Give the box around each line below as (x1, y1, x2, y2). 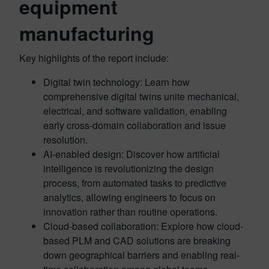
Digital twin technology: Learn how (43, 74, 190, 89)
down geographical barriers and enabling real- (43, 247, 240, 262)
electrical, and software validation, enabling (43, 103, 227, 118)
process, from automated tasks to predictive (43, 175, 226, 190)
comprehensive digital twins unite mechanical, (43, 89, 239, 103)
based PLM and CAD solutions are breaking (43, 233, 231, 247)
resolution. (43, 132, 88, 147)
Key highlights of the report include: (19, 50, 169, 65)
